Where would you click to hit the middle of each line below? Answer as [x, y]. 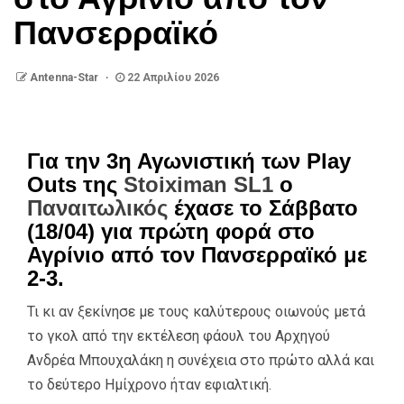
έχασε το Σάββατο [263, 207]
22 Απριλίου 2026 [172, 77]
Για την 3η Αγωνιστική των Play [189, 161]
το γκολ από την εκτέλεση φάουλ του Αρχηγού [179, 335]
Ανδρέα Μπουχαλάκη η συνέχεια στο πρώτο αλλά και [201, 360]
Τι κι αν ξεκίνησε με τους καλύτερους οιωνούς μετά [196, 311]
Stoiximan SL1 [198, 184]
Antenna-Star [63, 77]
